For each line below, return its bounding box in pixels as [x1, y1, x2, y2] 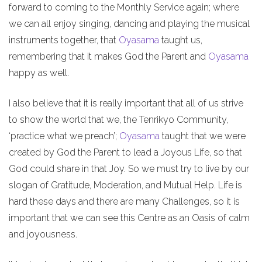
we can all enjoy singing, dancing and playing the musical [9, 18, 250, 29]
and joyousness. [9, 228, 77, 240]
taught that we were [160, 130, 246, 142]
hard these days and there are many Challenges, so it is [9, 195, 240, 207]
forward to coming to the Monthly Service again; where [9, 1, 239, 13]
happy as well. [9, 67, 69, 78]
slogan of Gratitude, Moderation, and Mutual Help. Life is [9, 179, 242, 191]
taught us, [159, 34, 202, 46]
